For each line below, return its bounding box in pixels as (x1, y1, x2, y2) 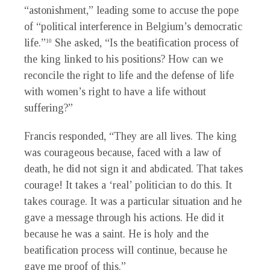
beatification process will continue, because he (24, 244, 227, 257)
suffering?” (24, 102, 73, 115)
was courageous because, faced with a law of (24, 146, 221, 159)
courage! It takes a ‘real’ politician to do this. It (24, 179, 232, 192)
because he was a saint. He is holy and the (24, 228, 209, 240)
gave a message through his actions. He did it (24, 212, 224, 224)
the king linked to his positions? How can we (24, 53, 223, 66)
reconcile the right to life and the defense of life (24, 69, 234, 82)
